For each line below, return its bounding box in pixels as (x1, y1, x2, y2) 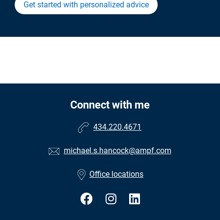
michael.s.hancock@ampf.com (63, 146, 171, 156)
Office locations (89, 169, 143, 179)
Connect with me (70, 99, 150, 111)
